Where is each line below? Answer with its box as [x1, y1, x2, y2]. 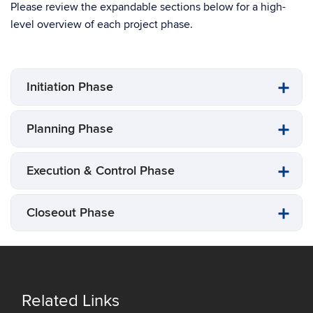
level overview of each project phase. [10, 17, 193, 31]
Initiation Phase [27, 80, 113, 94]
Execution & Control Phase [27, 163, 175, 178]
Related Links [22, 291, 119, 311]
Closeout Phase [27, 205, 115, 220]
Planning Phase [27, 122, 113, 136]
